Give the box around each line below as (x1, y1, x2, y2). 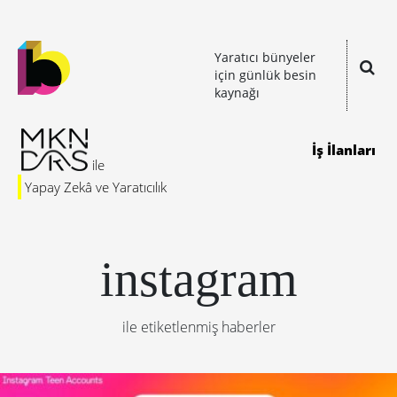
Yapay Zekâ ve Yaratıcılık (25, 178, 167, 196)
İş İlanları (312, 141, 376, 159)
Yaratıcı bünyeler (214, 49, 315, 66)
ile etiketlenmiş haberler (121, 317, 276, 337)
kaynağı (214, 84, 260, 101)
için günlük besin (214, 66, 316, 83)
